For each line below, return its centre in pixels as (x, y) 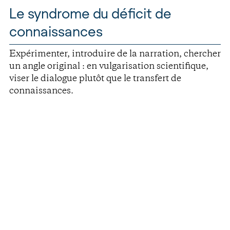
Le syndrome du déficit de (90, 13)
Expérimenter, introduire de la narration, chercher (115, 54)
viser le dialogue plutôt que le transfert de (95, 79)
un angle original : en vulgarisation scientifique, (109, 67)
